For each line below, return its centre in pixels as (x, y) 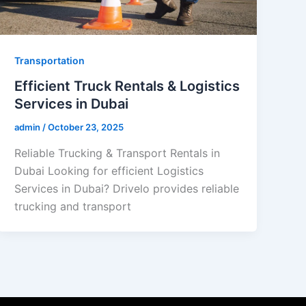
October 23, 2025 (86, 127)
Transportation (50, 60)
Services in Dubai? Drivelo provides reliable (127, 188)
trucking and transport (73, 206)
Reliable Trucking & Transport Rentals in (117, 153)
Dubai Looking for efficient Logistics (109, 170)
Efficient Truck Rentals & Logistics (127, 86)
